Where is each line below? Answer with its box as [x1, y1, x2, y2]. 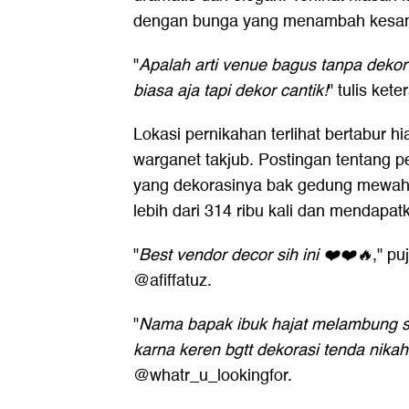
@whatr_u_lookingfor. [133, 362, 292, 389]
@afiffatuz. [133, 267, 212, 294]
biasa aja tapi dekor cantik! [133, 77, 328, 104]
